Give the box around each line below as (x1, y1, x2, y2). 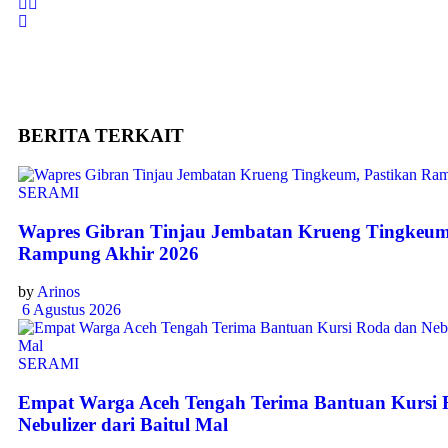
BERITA (18, 125, 95, 147)
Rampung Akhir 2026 (18, 242, 199, 264)
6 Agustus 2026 (18, 301, 121, 319)
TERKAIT (95, 125, 184, 147)
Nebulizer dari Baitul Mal (18, 414, 228, 436)
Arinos (37, 283, 80, 301)
